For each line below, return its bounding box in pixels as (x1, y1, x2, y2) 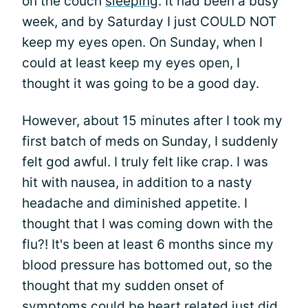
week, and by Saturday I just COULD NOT (22, 14, 276, 30)
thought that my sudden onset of (22, 278, 224, 294)
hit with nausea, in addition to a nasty (22, 175, 252, 190)
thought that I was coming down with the (22, 216, 273, 232)
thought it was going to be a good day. (22, 76, 259, 91)
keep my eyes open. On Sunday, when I (22, 34, 263, 50)
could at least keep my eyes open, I (22, 55, 240, 71)
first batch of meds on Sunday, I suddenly (22, 133, 278, 149)
